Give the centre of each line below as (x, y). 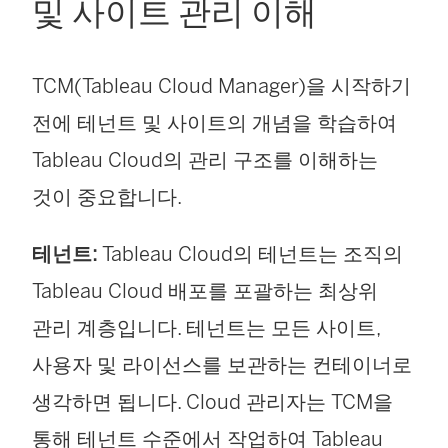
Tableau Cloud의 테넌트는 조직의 (250, 254)
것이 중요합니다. (107, 197)
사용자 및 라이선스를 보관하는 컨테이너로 (222, 365)
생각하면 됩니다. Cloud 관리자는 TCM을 (212, 402)
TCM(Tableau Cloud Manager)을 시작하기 (221, 86)
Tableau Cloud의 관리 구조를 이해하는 (205, 160)
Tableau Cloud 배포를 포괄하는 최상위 (205, 291)
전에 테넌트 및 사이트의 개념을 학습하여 (214, 123)
